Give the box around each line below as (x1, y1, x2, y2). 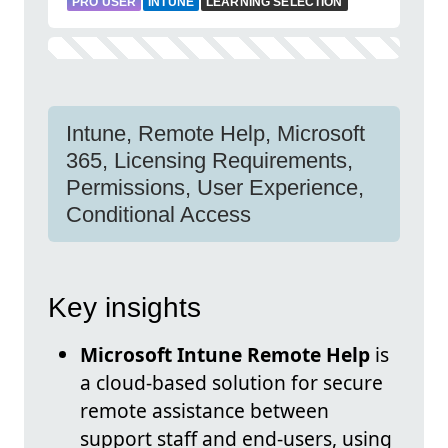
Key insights (48, 292, 201, 324)
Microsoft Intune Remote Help (80, 341, 370, 369)
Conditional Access (66, 202, 251, 227)
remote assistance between (80, 397, 329, 425)
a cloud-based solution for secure (80, 369, 383, 397)
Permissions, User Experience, (66, 175, 364, 200)
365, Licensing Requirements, (66, 148, 353, 173)
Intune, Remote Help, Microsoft (66, 121, 365, 146)
